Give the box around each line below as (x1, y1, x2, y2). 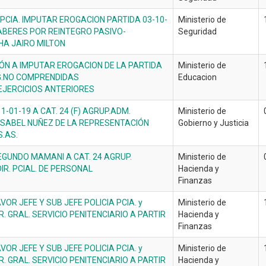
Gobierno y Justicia (178, 118, 249, 128)
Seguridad (178, 27, 217, 36)
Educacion (178, 72, 217, 82)
